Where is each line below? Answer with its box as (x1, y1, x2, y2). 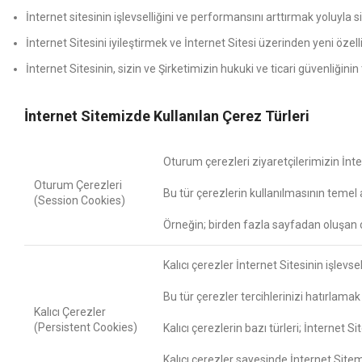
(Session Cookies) (34, 194, 125, 207)
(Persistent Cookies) (34, 321, 137, 334)
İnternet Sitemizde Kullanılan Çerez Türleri (24, 107, 309, 124)
